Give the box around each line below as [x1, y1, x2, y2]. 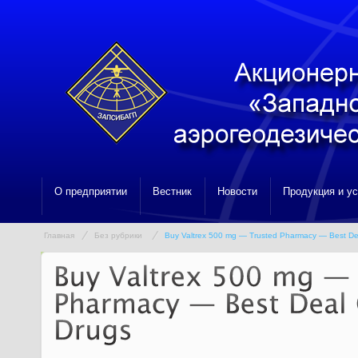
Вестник [153, 185, 192, 197]
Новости [217, 185, 257, 197]
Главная [44, 231, 74, 240]
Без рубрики [94, 231, 142, 240]
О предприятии [54, 185, 127, 197]
